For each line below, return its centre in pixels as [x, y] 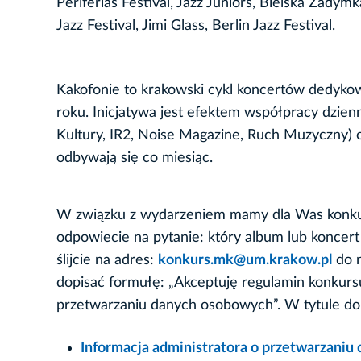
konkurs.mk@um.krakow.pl [245, 261]
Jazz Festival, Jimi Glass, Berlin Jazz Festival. [196, 26]
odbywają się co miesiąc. [135, 158]
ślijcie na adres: [107, 261]
